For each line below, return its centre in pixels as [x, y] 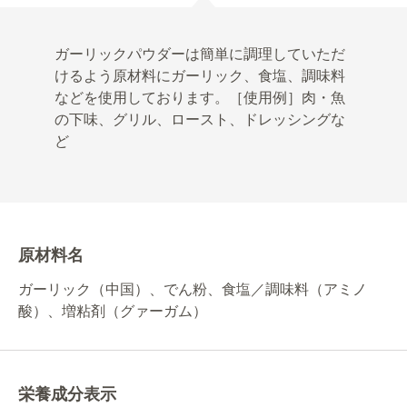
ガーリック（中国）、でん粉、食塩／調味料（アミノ [193, 289]
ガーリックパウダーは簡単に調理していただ [200, 54]
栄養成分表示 [67, 394]
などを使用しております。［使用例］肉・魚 [200, 97]
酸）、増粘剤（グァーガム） [113, 311]
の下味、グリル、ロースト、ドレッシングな [200, 119]
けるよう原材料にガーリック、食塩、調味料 [200, 75]
